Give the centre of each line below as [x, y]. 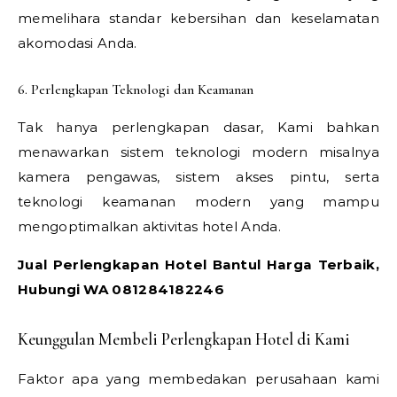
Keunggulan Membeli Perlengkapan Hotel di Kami [184, 339]
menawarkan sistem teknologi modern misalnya [198, 152]
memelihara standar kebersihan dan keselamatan [198, 18]
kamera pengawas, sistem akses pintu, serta [198, 176]
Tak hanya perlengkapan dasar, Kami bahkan [198, 127]
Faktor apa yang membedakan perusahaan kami [198, 378]
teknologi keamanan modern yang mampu [198, 201]
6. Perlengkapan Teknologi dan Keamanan [136, 89]
